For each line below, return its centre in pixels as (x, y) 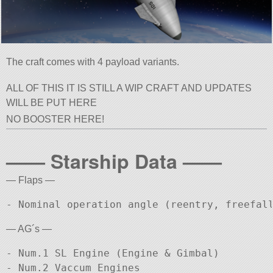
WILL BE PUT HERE (52, 102)
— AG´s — (29, 229)
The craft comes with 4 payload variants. (93, 62)
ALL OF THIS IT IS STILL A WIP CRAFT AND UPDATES (129, 88)
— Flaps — (31, 180)
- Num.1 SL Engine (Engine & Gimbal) (113, 253)
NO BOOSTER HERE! (55, 119)
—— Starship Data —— (114, 161)
